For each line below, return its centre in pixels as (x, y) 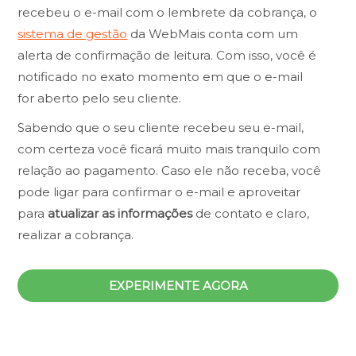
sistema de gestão (73, 33)
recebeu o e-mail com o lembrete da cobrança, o (168, 12)
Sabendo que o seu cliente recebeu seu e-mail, (161, 127)
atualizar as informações (120, 213)
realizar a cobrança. (76, 234)
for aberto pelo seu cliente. (100, 98)
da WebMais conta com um (213, 33)
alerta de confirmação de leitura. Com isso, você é (167, 55)
